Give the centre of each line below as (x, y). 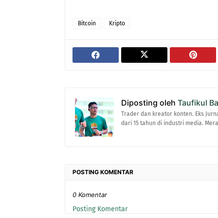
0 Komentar (90, 195)
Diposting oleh (148, 103)
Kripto (117, 23)
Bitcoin (87, 23)
